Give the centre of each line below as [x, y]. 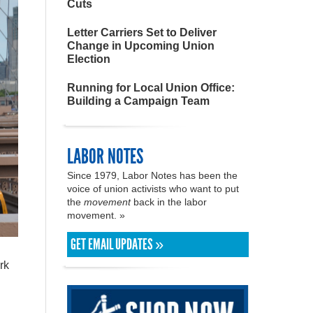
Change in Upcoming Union [141, 46]
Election [89, 59]
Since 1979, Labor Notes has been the [152, 175]
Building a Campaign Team [138, 101]
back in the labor [169, 202]
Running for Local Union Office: [151, 88]
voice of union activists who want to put [153, 189]
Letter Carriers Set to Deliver [142, 32]
